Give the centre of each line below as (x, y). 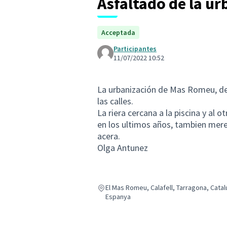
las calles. (115, 101)
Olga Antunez (123, 148)
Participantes (135, 49)
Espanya (118, 197)
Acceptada (118, 32)
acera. (109, 136)
